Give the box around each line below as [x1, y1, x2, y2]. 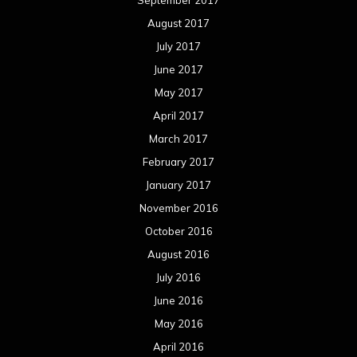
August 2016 [147, 247, 210, 261]
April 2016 [153, 339, 204, 353]
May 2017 [154, 85, 203, 99]
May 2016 [154, 316, 203, 330]
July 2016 [156, 270, 201, 284]
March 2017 [149, 131, 208, 145]
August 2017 [147, 16, 210, 29]
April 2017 [153, 108, 204, 122]
